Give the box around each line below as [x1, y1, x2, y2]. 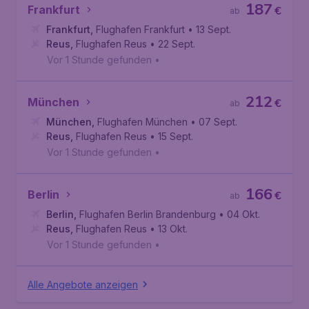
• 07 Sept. [190, 116, 237, 128]
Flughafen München [97, 116, 188, 128]
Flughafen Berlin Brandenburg [79, 208, 216, 220]
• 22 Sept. [150, 38, 195, 50]
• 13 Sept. [188, 23, 231, 35]
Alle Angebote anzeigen [28, 278, 138, 290]
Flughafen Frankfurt [96, 23, 185, 35]
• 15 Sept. [150, 130, 193, 142]
